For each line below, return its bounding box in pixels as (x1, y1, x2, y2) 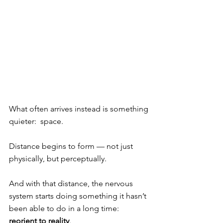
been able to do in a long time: (9, 204, 121, 214)
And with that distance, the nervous (9, 179, 135, 189)
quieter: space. (9, 116, 63, 126)
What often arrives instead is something (9, 104, 150, 114)
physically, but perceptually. (9, 154, 107, 164)
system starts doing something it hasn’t (9, 191, 148, 201)
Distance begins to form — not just (9, 141, 135, 151)
